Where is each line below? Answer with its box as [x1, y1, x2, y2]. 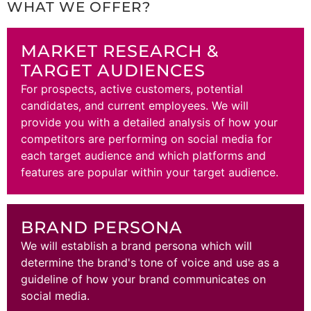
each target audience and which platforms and [21, 148, 266, 162]
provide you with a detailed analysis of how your [21, 115, 278, 129]
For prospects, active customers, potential [21, 81, 243, 96]
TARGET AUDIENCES [21, 60, 205, 81]
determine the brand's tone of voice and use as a [21, 255, 279, 269]
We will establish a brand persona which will [21, 238, 252, 253]
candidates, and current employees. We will [21, 98, 249, 112]
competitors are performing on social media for [21, 131, 272, 146]
